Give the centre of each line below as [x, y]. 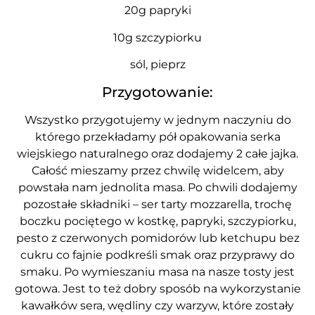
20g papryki [157, 11]
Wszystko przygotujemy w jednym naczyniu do [157, 120]
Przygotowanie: [157, 92]
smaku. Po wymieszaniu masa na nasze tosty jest [157, 271]
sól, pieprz [157, 65]
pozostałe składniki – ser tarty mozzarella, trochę [157, 204]
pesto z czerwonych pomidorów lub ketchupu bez [157, 238]
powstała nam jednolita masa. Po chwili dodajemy [157, 187]
